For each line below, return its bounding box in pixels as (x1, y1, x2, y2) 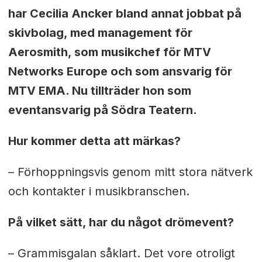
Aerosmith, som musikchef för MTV (8, 45, 211, 60)
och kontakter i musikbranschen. (8, 184, 189, 198)
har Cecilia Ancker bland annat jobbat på (8, 6, 242, 21)
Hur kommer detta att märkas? (8, 134, 181, 149)
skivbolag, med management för (8, 26, 192, 40)
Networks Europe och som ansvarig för (8, 64, 232, 79)
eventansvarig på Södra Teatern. (8, 103, 197, 118)
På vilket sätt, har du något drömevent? (8, 215, 234, 229)
